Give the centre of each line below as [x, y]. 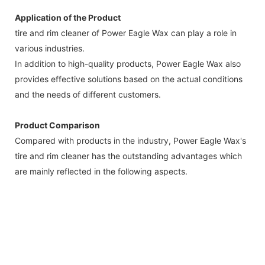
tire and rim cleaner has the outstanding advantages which [128, 156]
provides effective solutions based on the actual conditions [129, 79]
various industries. [50, 48]
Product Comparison [57, 125]
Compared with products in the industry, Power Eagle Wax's [130, 140]
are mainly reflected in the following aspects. [101, 171]
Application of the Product [68, 17]
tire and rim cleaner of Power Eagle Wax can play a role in [126, 33]
